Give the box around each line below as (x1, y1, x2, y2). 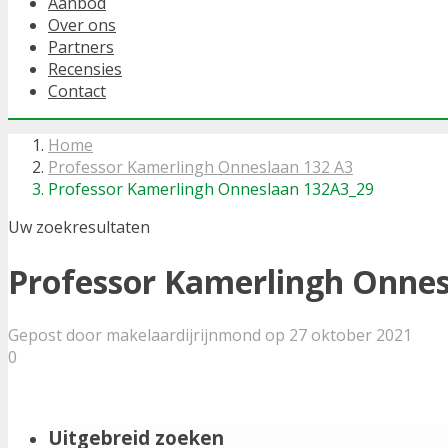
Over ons (48, 14, 116, 37)
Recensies (48, 58, 122, 81)
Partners (48, 36, 114, 59)
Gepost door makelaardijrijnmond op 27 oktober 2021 (8, 324, 412, 347)
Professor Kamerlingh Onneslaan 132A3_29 (48, 178, 374, 201)
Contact (48, 80, 106, 103)
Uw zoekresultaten (8, 216, 150, 239)
